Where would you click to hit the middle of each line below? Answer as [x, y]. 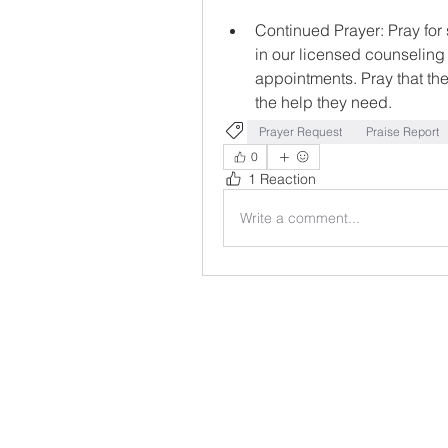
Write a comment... [300, 217]
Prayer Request [300, 131]
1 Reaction [282, 179]
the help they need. [323, 102]
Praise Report [402, 131]
